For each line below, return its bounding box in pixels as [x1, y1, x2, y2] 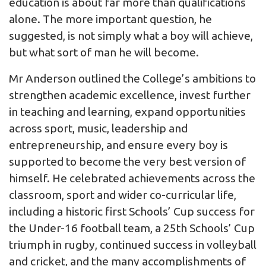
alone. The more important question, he [9, 12, 212, 26]
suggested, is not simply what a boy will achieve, [9, 29, 253, 43]
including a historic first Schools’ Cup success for [9, 205, 255, 218]
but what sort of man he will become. [9, 46, 199, 59]
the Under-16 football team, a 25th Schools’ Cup [9, 221, 255, 235]
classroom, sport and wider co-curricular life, [9, 188, 236, 202]
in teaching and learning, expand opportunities [9, 105, 246, 119]
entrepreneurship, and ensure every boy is [9, 138, 228, 152]
